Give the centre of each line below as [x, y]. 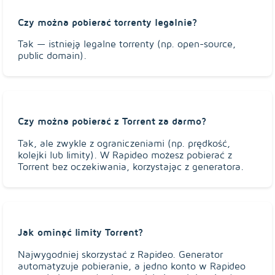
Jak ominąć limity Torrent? [80, 232]
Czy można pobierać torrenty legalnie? [107, 22]
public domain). [52, 56]
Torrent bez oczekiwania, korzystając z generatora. [131, 166]
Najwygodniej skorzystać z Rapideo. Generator [120, 254]
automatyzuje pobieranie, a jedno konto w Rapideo [132, 266]
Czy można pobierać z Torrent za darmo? [112, 121]
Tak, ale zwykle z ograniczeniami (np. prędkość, [124, 143]
